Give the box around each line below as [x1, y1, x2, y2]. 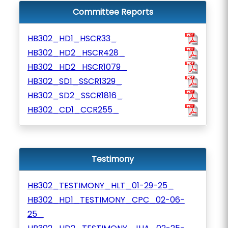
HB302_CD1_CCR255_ [27, 104, 119, 116]
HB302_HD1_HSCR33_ [27, 33, 117, 44]
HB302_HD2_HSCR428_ [27, 47, 125, 59]
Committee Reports [72, 6, 153, 18]
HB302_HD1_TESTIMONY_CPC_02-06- [27, 194, 185, 206]
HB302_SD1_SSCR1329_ [27, 75, 122, 87]
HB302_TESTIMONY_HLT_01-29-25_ [27, 180, 174, 191]
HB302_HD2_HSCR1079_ [27, 61, 127, 73]
